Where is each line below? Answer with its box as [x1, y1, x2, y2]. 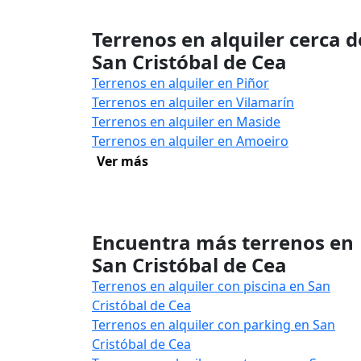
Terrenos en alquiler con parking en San [92, 316, 335, 334]
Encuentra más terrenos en [92, 229, 354, 255]
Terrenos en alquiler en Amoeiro [92, 132, 288, 150]
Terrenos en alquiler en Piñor [92, 74, 269, 92]
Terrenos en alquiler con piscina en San [92, 277, 330, 295]
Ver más [97, 152, 148, 170]
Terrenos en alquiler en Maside [92, 113, 280, 131]
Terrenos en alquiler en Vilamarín [92, 93, 294, 111]
